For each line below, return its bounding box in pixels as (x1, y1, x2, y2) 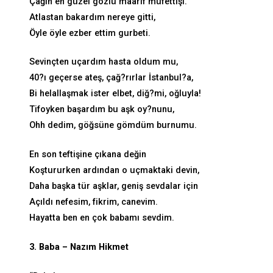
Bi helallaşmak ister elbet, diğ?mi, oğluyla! (29, 88, 201, 99)
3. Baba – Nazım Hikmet (29, 241, 129, 252)
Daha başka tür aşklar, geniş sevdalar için (29, 181, 198, 192)
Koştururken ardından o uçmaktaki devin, (29, 165, 199, 176)
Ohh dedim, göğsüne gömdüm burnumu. (29, 120, 197, 131)
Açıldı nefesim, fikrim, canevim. (29, 197, 158, 208)
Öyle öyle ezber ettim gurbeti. (29, 27, 151, 38)
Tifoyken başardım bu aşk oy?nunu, (29, 104, 174, 115)
